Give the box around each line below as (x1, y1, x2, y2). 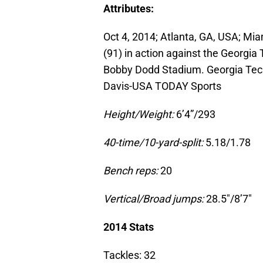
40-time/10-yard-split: (103, 136, 203, 149)
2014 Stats (103, 221, 154, 234)
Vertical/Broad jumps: (103, 193, 204, 205)
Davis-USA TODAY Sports (103, 80, 221, 93)
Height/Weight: (103, 108, 174, 121)
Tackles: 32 (103, 249, 156, 262)
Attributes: (103, 2, 154, 15)
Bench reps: (103, 164, 158, 177)
